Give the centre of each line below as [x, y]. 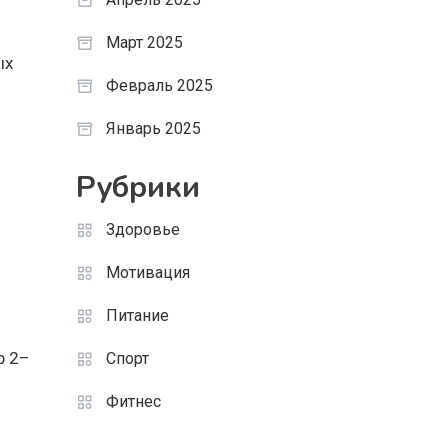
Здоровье [142, 229]
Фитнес [133, 401]
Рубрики [137, 187]
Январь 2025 [153, 128]
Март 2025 [144, 42]
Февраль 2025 [159, 85]
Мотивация [147, 272]
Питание [137, 315]
